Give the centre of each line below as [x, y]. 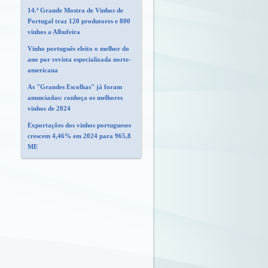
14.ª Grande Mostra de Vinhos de [75, 10]
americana [43, 70]
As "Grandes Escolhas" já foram [75, 87]
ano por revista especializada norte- [79, 59]
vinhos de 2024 [49, 108]
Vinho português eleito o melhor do [78, 48]
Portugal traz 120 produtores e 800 [79, 21]
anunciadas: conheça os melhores [75, 98]
